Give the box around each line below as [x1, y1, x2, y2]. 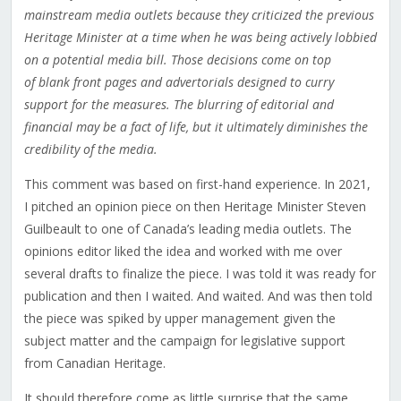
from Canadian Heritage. [23, 354, 166, 372]
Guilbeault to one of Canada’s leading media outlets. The [23, 220, 352, 238]
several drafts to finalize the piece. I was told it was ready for [23, 265, 376, 283]
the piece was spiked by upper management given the [23, 310, 336, 328]
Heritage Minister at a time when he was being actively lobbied [23, 29, 377, 47]
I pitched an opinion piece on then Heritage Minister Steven [23, 198, 366, 216]
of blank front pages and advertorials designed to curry [23, 73, 334, 91]
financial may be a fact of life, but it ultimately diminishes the [23, 118, 368, 136]
